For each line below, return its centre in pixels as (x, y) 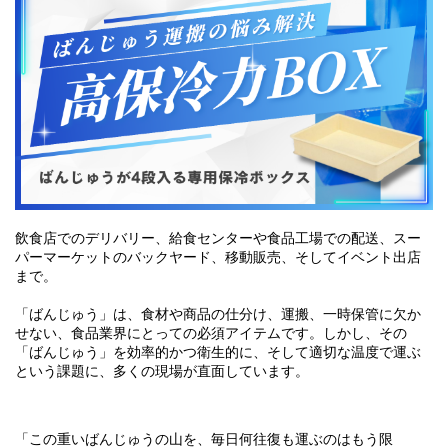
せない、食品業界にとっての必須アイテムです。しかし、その (211, 333)
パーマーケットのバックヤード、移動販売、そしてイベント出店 (218, 257)
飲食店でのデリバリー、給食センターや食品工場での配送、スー (218, 238)
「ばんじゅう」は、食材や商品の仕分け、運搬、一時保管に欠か (218, 314)
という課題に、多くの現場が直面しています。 (162, 371)
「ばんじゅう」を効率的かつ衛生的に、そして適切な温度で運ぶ (218, 352)
